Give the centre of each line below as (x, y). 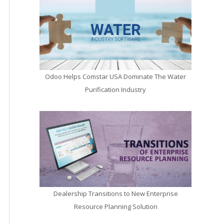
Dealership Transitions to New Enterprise (115, 194)
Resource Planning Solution (115, 207)
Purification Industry (116, 90)
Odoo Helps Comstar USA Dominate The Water (116, 77)
